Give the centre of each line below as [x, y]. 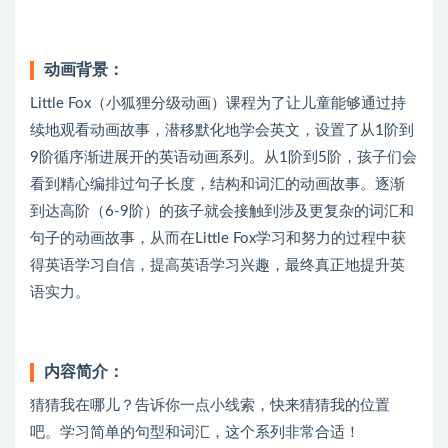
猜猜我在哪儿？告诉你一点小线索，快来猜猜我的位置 [210, 406]
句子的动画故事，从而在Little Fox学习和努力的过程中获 [218, 239]
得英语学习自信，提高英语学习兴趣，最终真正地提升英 [217, 266]
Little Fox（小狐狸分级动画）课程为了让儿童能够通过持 [218, 104]
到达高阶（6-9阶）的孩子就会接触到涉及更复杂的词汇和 [222, 212]
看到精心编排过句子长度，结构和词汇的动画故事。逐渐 [217, 185]
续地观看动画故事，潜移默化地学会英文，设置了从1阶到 [222, 131]
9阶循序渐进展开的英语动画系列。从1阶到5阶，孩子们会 [223, 158]
